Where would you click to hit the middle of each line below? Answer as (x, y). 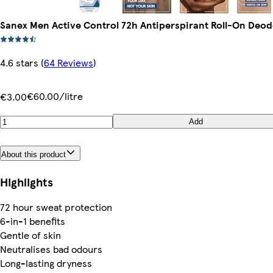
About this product (34, 154)
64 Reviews (69, 62)
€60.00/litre (55, 96)
